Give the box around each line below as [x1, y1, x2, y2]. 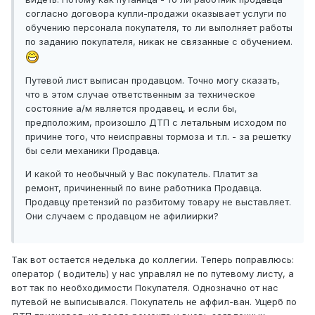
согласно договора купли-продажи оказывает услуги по [25, 8, 287, 20]
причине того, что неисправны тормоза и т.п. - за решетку [25, 130, 291, 142]
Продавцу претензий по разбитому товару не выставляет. [25, 195, 291, 207]
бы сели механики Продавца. [25, 144, 160, 156]
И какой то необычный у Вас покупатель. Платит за [25, 167, 258, 179]
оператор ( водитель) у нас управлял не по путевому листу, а [11, 267, 294, 279]
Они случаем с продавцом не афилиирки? [25, 210, 219, 221]
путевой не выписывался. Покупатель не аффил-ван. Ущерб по [11, 295, 297, 307]
